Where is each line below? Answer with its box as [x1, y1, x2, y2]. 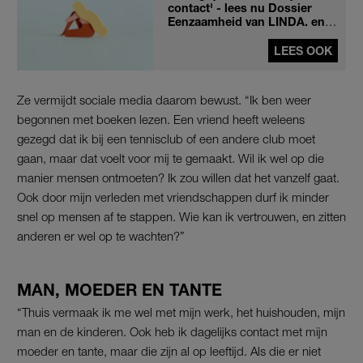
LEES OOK [274, 43, 332, 58]
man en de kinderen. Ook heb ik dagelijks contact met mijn [17, 323, 327, 339]
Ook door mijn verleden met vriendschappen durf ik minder [17, 189, 329, 204]
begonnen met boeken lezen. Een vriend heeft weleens [17, 111, 305, 126]
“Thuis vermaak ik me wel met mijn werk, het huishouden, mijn [17, 304, 345, 319]
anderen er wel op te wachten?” [17, 228, 185, 243]
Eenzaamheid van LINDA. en [168, 14, 325, 28]
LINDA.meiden [168, 28, 249, 42]
